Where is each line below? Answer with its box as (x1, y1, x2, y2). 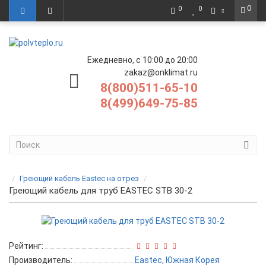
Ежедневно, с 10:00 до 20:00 (87, 55, 198, 65)
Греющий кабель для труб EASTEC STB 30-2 (9, 185, 192, 196)
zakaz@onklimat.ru (124, 68, 198, 77)
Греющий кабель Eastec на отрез (20, 174, 139, 183)
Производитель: (9, 255, 72, 265)
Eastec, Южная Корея (135, 255, 220, 265)
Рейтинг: (9, 241, 43, 251)
